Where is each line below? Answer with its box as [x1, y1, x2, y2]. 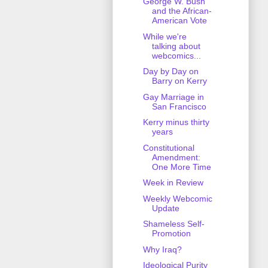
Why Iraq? [142, 244, 182, 254]
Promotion [151, 229, 191, 239]
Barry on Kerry [151, 76, 207, 86]
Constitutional [142, 142, 194, 153]
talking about [151, 41, 200, 51]
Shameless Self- [142, 219, 205, 229]
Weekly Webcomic [142, 193, 212, 203]
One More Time [151, 162, 211, 172]
